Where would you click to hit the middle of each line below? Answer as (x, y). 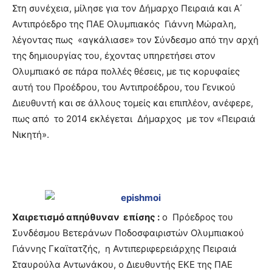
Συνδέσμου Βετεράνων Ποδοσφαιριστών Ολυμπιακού (129, 233)
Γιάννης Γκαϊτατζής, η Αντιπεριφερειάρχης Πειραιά (124, 249)
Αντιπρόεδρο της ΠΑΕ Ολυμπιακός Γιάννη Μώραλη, (124, 24)
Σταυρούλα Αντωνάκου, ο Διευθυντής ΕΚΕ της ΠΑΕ (122, 264)
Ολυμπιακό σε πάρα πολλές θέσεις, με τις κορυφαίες (126, 71)
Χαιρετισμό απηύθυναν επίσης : (86, 217)
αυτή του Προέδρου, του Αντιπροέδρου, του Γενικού (124, 87)
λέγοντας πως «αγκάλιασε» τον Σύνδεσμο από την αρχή (135, 40)
